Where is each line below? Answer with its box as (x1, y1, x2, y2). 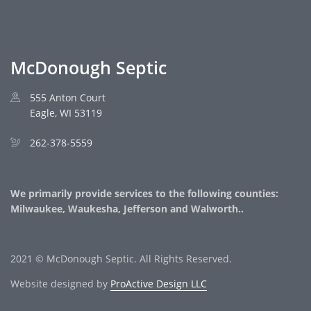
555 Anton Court (30, 90, 106, 104)
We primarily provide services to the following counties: (10, 186, 278, 200)
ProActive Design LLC (110, 276, 207, 290)
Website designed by (10, 276, 110, 290)
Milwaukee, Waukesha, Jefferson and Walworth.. (10, 201, 244, 215)
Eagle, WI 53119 (30, 106, 102, 119)
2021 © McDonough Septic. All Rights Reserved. (10, 251, 232, 265)
